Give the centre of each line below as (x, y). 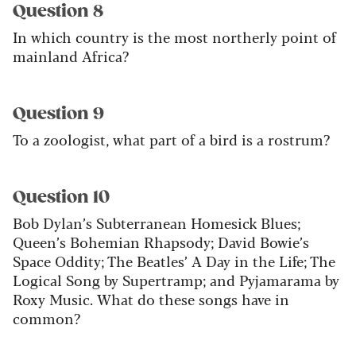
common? (46, 318)
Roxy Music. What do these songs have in (151, 299)
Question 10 (61, 197)
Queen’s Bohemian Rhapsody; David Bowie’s (161, 242)
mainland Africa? (71, 56)
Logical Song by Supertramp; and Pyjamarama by (176, 280)
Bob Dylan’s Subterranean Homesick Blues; (157, 223)
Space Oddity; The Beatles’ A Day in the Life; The (174, 261)
